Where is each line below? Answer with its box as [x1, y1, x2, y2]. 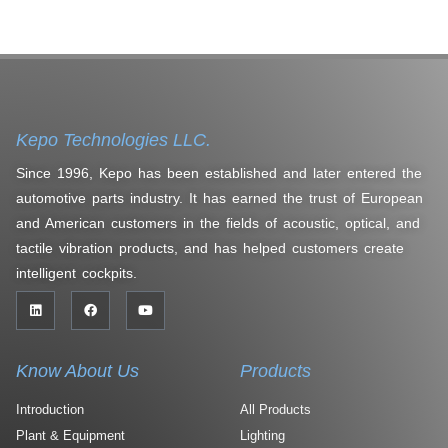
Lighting [240, 427, 285, 443]
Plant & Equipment [16, 427, 125, 443]
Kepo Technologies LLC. [16, 130, 211, 151]
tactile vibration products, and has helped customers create [16, 240, 404, 257]
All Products [240, 402, 311, 418]
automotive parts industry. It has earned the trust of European [16, 190, 423, 207]
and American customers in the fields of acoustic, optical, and [16, 215, 420, 232]
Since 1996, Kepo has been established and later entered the [16, 165, 422, 182]
